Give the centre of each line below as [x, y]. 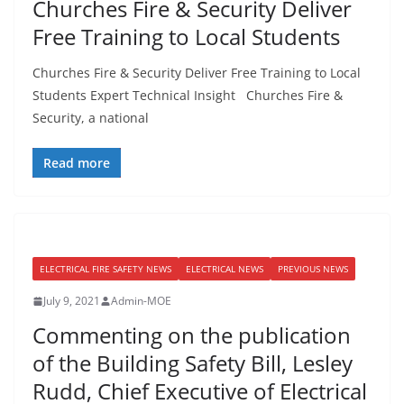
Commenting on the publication [192, 335]
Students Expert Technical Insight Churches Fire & [188, 95]
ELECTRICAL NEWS [225, 269]
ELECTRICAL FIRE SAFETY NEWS [106, 269]
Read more [77, 163]
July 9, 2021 [72, 301]
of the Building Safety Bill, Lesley [193, 363]
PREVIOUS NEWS [313, 269]
